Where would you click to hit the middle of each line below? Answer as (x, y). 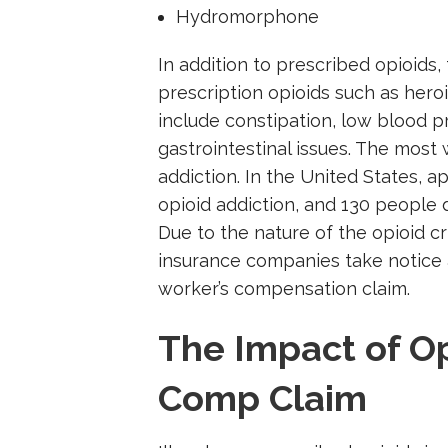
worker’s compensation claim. (284, 288)
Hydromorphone (247, 16)
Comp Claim (262, 397)
